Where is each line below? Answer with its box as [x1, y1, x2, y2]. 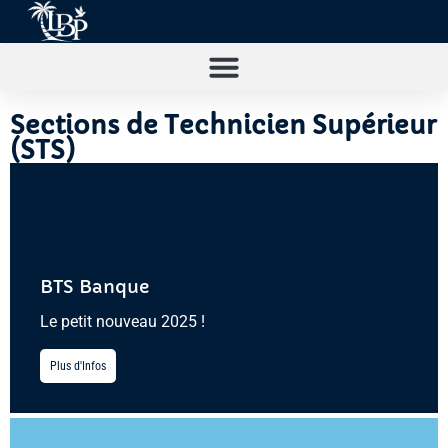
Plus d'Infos [50, 358, 106, 373]
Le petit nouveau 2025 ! [40, 312, 205, 332]
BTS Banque [40, 275, 150, 299]
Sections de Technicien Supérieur [10, 109, 436, 141]
